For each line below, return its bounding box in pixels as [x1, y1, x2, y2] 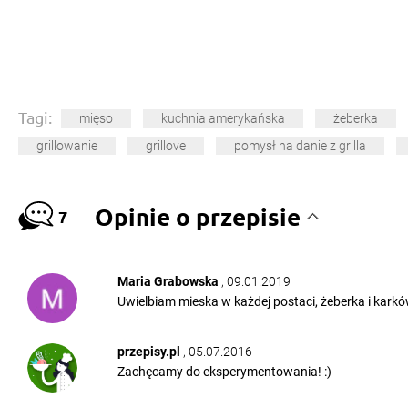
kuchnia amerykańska [161, 111, 285, 127]
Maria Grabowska [117, 274, 221, 290]
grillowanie [36, 138, 97, 154]
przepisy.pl [117, 343, 183, 359]
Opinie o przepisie [95, 201, 301, 232]
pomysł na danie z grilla [234, 138, 366, 154]
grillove [146, 138, 186, 154]
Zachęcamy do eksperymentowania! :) [117, 363, 331, 379]
